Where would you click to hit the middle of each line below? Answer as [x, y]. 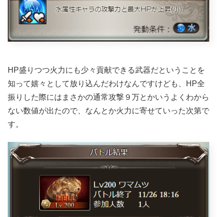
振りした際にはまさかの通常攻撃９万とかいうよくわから [108, 97]
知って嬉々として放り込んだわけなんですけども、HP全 [106, 83]
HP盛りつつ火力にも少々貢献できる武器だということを [106, 70]
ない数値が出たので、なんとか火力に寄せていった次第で [108, 110]
